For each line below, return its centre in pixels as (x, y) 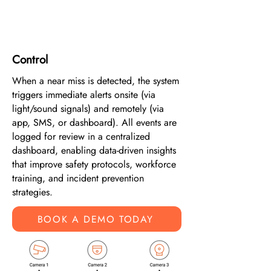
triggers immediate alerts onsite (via (84, 95)
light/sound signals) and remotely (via (88, 109)
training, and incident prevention (78, 178)
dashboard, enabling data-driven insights (94, 150)
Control (30, 60)
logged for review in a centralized (81, 136)
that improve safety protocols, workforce (94, 164)
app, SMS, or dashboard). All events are (94, 122)
